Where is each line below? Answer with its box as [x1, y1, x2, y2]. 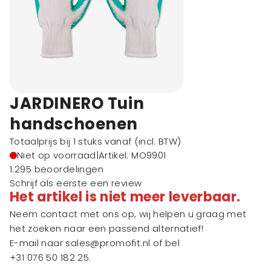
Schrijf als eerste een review [10, 177, 142, 189]
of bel [150, 237, 180, 249]
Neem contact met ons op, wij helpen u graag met [10, 207, 247, 220]
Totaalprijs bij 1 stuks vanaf [10, 135, 134, 148]
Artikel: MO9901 [99, 149, 166, 162]
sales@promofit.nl [65, 237, 151, 249]
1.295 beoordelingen [10, 163, 104, 175]
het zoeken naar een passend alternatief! [10, 222, 204, 235]
